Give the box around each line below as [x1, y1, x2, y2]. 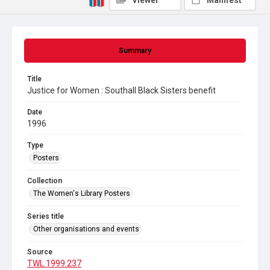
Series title [27, 212, 64, 221]
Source [27, 248, 52, 256]
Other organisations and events [33, 225, 139, 233]
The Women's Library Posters [33, 189, 130, 198]
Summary [119, 46, 151, 55]
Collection [27, 177, 62, 185]
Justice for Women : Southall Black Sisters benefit [27, 86, 216, 95]
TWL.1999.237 [27, 259, 81, 268]
